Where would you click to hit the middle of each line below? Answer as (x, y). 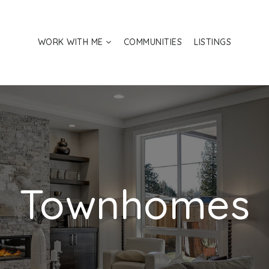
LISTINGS (213, 42)
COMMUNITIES (153, 42)
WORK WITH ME (72, 42)
